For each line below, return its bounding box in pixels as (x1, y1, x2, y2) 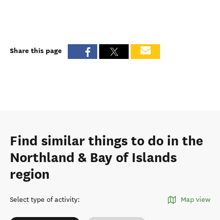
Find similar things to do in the (10, 133, 203, 149)
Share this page (10, 45, 62, 55)
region (10, 166, 50, 183)
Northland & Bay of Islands (10, 149, 177, 166)
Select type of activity (10, 195, 78, 204)
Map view (181, 195, 210, 204)
